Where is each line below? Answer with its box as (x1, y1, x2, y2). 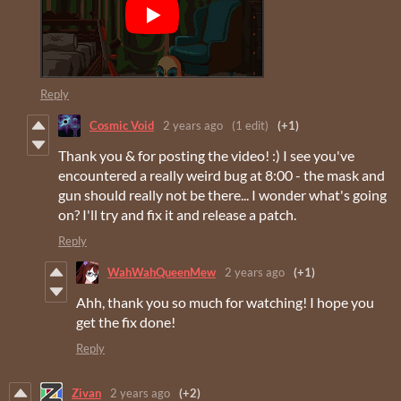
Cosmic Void (90, 118, 154, 133)
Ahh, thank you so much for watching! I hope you (76, 293, 374, 311)
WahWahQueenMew (107, 265, 216, 280)
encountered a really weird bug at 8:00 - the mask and (58, 166, 385, 183)
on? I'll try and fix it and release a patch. (58, 205, 296, 223)
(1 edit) (232, 118, 269, 133)
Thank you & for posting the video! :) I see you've (58, 146, 354, 164)
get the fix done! (76, 312, 175, 330)
